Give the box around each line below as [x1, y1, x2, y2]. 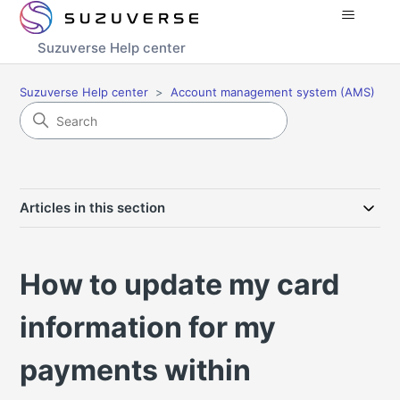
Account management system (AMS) [171, 85, 376, 99]
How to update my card [20, 267, 340, 302]
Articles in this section [20, 199, 166, 216]
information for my [20, 310, 277, 345]
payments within [20, 353, 252, 387]
